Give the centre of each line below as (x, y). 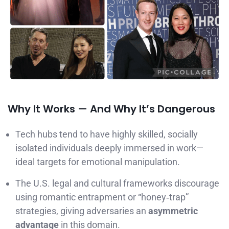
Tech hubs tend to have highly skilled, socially (107, 134)
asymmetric (173, 211)
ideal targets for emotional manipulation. (98, 162)
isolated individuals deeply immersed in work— (109, 148)
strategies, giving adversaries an (82, 211)
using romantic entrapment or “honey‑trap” (102, 197)
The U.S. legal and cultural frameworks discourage (117, 184)
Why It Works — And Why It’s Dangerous (111, 109)
